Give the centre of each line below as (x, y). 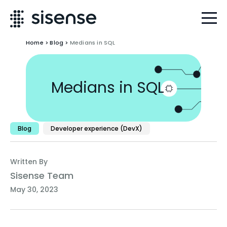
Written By (29, 162)
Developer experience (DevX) (97, 128)
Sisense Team (42, 176)
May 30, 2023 (34, 190)
